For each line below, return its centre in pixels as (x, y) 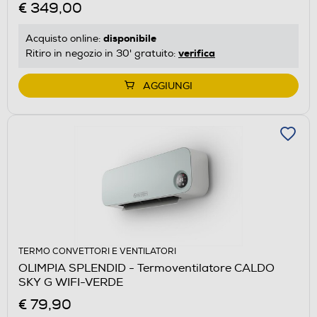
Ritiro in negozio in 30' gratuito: (102, 53)
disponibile (130, 38)
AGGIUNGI (168, 86)
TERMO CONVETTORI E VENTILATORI (97, 251)
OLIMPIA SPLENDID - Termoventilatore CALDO (146, 268)
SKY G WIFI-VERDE (71, 282)
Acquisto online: (64, 38)
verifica (197, 53)
